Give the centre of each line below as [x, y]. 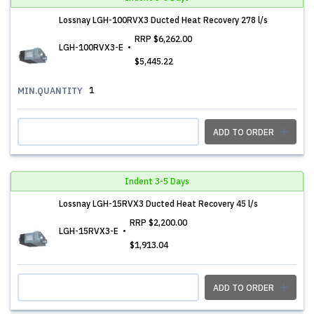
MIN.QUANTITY [50, 91]
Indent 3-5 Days [157, 181]
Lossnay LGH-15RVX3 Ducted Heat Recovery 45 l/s [158, 204]
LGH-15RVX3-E [90, 231]
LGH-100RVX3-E [92, 47]
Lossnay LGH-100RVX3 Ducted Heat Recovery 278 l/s [163, 20]
